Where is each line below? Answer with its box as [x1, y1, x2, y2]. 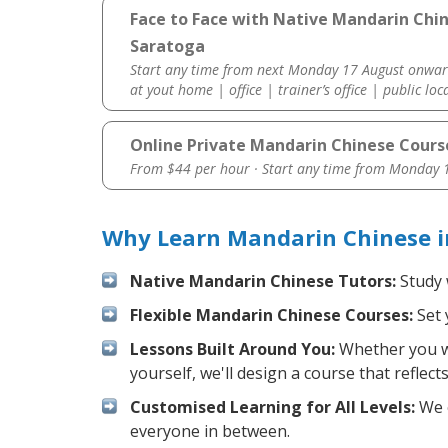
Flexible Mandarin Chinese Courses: [130, 304, 413, 327]
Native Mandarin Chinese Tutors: [130, 270, 396, 293]
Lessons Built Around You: [130, 338, 335, 361]
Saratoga [129, 35, 205, 58]
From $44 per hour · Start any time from [129, 159, 389, 179]
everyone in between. [130, 420, 290, 443]
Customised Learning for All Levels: [130, 396, 415, 419]
